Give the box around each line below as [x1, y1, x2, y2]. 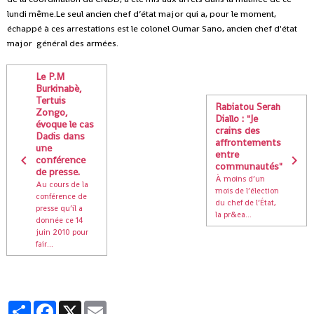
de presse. [36, 165, 80, 179]
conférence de [36, 191, 87, 202]
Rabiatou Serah [215, 100, 281, 113]
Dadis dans [36, 130, 85, 143]
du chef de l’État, [215, 197, 277, 207]
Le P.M [36, 70, 64, 83]
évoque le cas [36, 118, 94, 131]
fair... [36, 239, 53, 250]
